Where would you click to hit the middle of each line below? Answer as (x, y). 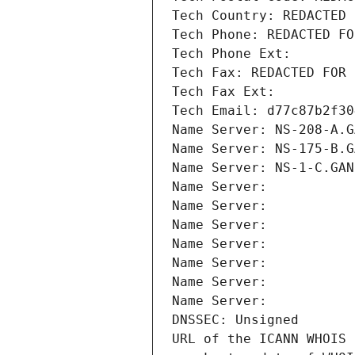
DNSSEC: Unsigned (235, 320)
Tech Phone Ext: (231, 54)
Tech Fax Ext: (223, 92)
